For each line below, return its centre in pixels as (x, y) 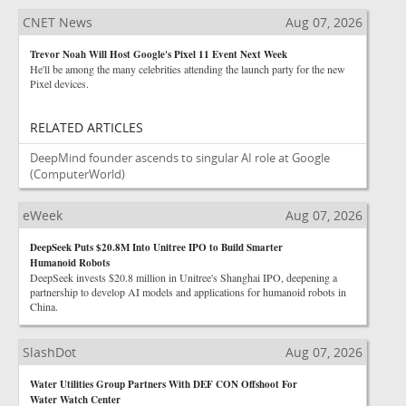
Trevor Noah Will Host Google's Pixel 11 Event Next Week (159, 54)
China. (44, 306)
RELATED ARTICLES (87, 127)
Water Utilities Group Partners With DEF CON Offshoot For (164, 384)
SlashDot (49, 352)
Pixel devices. (59, 83)
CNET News (58, 22)
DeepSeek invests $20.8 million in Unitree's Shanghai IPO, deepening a (184, 277)
